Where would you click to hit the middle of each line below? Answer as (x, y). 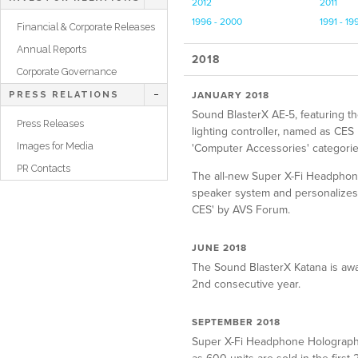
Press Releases (50, 123)
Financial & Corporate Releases (86, 27)
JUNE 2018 (219, 247)
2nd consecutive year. (246, 284)
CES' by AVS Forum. (241, 209)
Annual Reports (52, 49)
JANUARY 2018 (231, 95)
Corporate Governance (67, 72)
